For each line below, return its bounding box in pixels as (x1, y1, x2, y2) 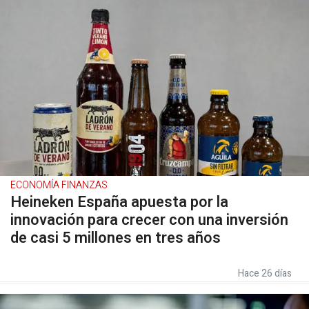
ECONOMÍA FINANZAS (10, 178, 108, 192)
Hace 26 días (238, 266, 292, 281)
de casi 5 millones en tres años (10, 227, 221, 249)
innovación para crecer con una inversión (10, 209, 288, 231)
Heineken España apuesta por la (10, 191, 228, 213)
